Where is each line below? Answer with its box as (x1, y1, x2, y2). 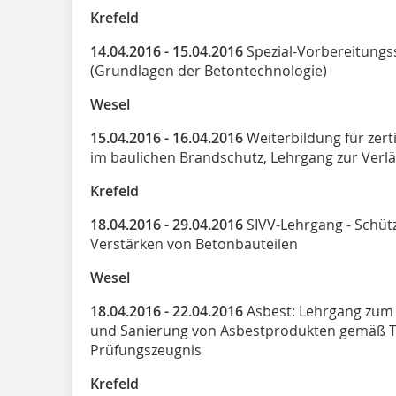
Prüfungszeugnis (90, 340, 202, 360)
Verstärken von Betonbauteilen (90, 234, 298, 254)
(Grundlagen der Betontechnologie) (90, 61, 327, 80)
